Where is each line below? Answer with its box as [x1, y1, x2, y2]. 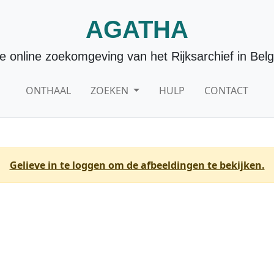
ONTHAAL [26, 84, 72, 97]
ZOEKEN [91, 84, 131, 97]
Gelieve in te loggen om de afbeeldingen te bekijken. [9, 158, 265, 172]
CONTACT [204, 84, 248, 97]
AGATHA [86, 16, 188, 43]
